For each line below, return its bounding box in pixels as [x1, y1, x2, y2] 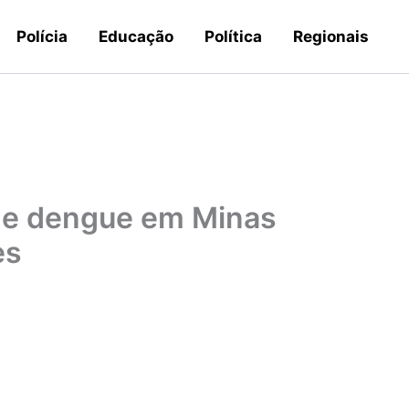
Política [204, 27, 262, 46]
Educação [99, 27, 173, 46]
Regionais [293, 27, 369, 46]
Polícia [16, 27, 68, 46]
